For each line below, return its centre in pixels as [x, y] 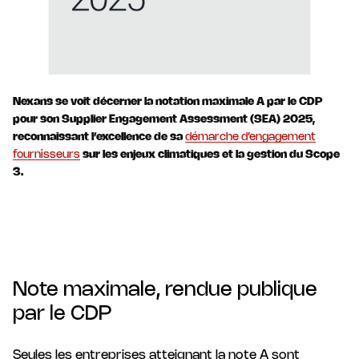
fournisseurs [46, 155]
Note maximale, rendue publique [165, 290]
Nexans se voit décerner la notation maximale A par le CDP [168, 102]
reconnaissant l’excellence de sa [99, 137]
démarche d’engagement [250, 137]
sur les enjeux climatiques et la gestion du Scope [210, 155]
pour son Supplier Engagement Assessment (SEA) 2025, [164, 119]
